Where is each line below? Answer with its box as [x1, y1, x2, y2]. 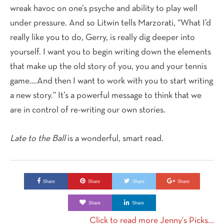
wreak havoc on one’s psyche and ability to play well [10, 4, 197, 13]
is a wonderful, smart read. [65, 134, 163, 143]
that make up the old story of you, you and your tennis [10, 62, 207, 71]
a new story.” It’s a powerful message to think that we [10, 91, 201, 100]
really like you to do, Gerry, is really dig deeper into [10, 33, 195, 42]
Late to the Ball [10, 134, 65, 143]
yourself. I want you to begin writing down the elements [10, 47, 211, 56]
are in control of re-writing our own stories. [10, 105, 165, 114]
